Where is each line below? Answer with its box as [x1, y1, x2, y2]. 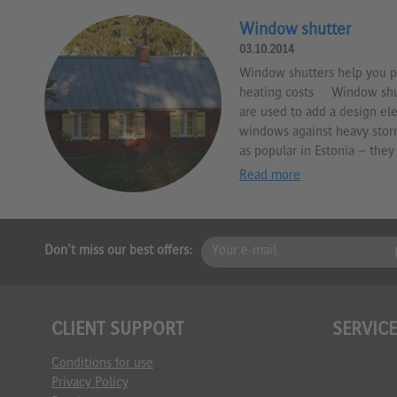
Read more [239, 168, 300, 183]
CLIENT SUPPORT [51, 320, 183, 340]
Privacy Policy [51, 376, 128, 391]
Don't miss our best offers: [44, 245, 192, 260]
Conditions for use [51, 356, 153, 371]
